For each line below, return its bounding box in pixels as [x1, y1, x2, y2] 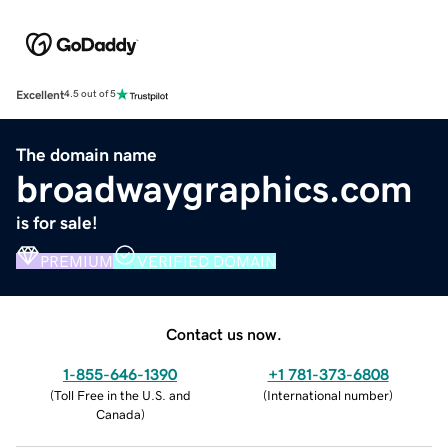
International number [267, 388, 389, 402]
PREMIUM [40, 252, 113, 269]
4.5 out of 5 [64, 89, 116, 100]
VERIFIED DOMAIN [137, 252, 276, 269]
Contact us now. [166, 325, 282, 342]
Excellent [16, 88, 64, 101]
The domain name [16, 145, 157, 164]
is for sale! [16, 213, 98, 232]
